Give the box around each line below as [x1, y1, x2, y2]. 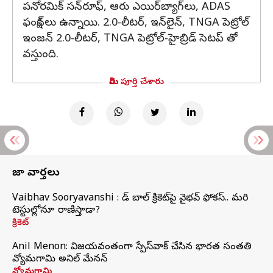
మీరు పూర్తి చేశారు [109, 77, 164, 88]
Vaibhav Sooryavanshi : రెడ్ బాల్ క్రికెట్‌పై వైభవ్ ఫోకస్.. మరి [12, 192, 248, 205]
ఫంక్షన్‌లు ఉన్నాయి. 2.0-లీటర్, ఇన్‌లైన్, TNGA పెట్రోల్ [23, 16, 249, 31]
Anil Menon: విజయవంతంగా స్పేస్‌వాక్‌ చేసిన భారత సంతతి [12, 241, 252, 254]
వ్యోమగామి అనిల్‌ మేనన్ [12, 253, 107, 266]
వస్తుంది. [23, 48, 58, 63]
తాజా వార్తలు [12, 166, 60, 181]
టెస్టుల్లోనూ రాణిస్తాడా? [12, 204, 100, 218]
